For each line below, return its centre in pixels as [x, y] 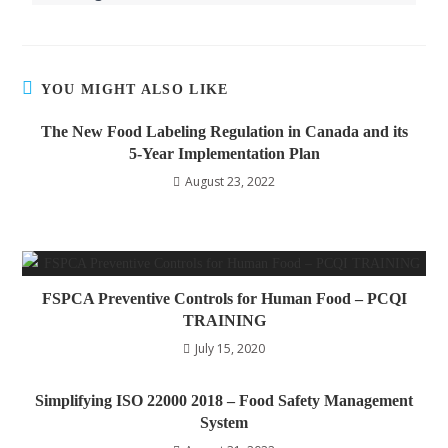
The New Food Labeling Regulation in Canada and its [224, 132]
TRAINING [224, 321]
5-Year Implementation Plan [224, 154]
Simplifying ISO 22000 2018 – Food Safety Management [224, 401]
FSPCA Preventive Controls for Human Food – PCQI [224, 299]
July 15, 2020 [230, 349]
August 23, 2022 [230, 182]
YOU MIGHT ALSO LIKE [134, 90]
